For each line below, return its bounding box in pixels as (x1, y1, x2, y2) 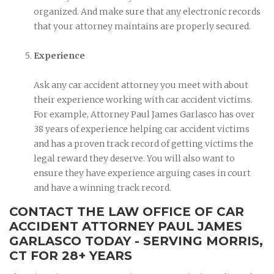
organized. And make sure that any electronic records (34, 6, 261, 17)
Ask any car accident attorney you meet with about (34, 79, 248, 91)
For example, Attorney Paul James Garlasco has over (34, 108, 255, 120)
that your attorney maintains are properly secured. (34, 20, 251, 32)
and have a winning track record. (34, 182, 171, 193)
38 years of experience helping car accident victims (34, 123, 250, 135)
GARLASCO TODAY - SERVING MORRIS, (9, 233, 263, 248)
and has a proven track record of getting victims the (34, 138, 253, 149)
